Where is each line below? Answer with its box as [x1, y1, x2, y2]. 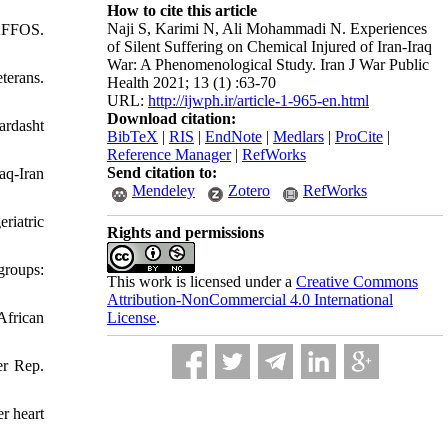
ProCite [335, 128, 383, 145]
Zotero [228, 182, 270, 199]
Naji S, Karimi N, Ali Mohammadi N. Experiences [107, 20, 427, 37]
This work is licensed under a [107, 273, 296, 290]
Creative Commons [296, 273, 418, 290]
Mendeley [132, 182, 195, 199]
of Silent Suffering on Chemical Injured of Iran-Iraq [107, 38, 432, 55]
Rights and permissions [107, 224, 264, 241]
